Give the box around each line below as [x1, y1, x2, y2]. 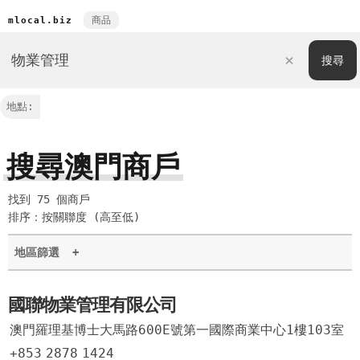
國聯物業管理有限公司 [8, 295, 177, 315]
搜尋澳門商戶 [6, 150, 180, 183]
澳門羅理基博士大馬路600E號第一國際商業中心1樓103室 [10, 322, 344, 337]
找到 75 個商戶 [8, 193, 90, 206]
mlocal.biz [8, 15, 72, 26]
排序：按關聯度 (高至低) [8, 211, 140, 223]
